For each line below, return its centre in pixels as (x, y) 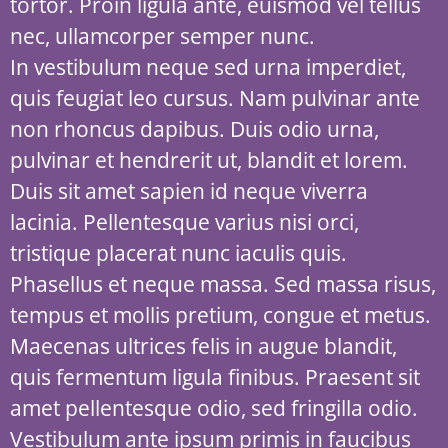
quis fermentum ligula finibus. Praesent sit (215, 377)
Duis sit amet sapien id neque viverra (189, 191)
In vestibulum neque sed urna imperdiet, (208, 67)
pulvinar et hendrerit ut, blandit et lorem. (209, 160)
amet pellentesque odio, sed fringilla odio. (214, 408)
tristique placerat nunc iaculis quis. (178, 253)
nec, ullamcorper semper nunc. (162, 36)
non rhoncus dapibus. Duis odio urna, (194, 129)
